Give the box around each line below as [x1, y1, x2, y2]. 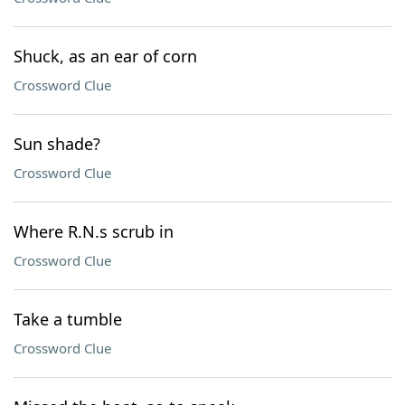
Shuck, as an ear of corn [14, 45, 197, 67]
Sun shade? [14, 133, 100, 155]
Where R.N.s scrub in [14, 221, 174, 242]
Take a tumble [14, 308, 122, 330]
